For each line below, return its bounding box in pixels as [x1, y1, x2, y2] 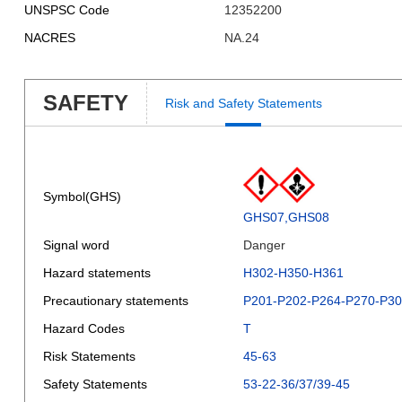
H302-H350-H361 [242, 266, 344, 280]
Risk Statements [42, 349, 139, 363]
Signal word [42, 238, 113, 252]
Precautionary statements [42, 293, 192, 308]
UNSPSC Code [23, 3, 109, 17]
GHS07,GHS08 [242, 210, 329, 224]
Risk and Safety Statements [164, 96, 322, 110]
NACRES [23, 31, 75, 45]
